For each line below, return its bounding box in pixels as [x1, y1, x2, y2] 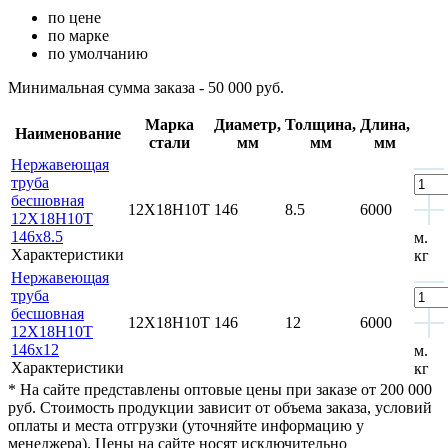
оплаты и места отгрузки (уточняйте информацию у [8, 416, 364, 434]
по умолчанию [48, 44, 148, 62]
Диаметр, [214, 115, 281, 133]
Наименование [14, 124, 121, 142]
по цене [48, 8, 101, 26]
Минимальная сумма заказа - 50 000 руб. [8, 78, 284, 96]
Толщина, [285, 115, 356, 133]
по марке [48, 26, 109, 44]
